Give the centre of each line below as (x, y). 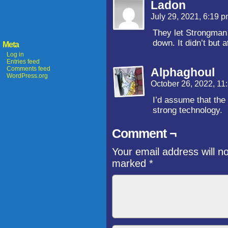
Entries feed (23, 61)
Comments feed (28, 68)
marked (131, 163)
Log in (15, 54)
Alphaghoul (183, 72)
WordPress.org (27, 76)
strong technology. (188, 110)
